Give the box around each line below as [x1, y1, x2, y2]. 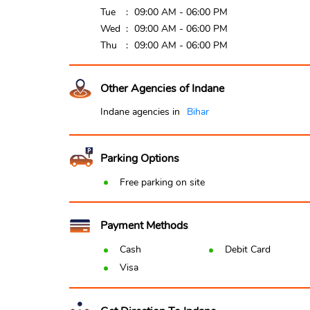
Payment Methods [100, 218, 188, 234]
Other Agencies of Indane [100, 80, 224, 96]
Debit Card [225, 243, 271, 257]
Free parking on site [119, 175, 205, 189]
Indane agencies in [100, 104, 180, 118]
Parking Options [100, 150, 179, 166]
